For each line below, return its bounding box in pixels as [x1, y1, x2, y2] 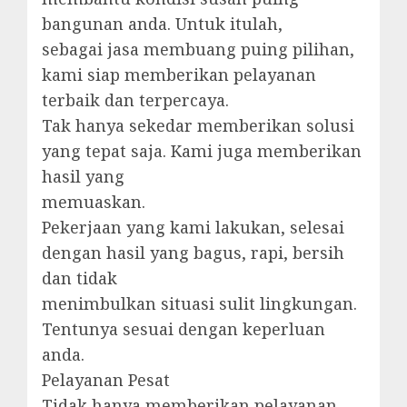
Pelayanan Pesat [42, 368, 170, 391]
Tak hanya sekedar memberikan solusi [42, 114, 354, 136]
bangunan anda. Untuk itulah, [42, 12, 283, 35]
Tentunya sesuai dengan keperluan [42, 317, 325, 340]
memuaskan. [42, 190, 145, 213]
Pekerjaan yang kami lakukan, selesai [42, 215, 344, 238]
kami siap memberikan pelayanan [42, 63, 316, 85]
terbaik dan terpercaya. [42, 88, 229, 111]
